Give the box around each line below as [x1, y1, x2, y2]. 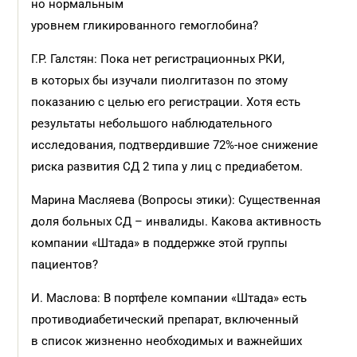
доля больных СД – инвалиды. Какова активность [31, 214, 322, 229]
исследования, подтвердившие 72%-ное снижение [31, 138, 319, 152]
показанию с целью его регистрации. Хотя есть [31, 95, 301, 109]
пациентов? [31, 257, 99, 272]
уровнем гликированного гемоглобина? [31, 18, 259, 33]
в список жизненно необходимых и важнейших [31, 334, 303, 348]
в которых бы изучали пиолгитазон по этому [31, 73, 288, 88]
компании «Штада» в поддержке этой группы [31, 236, 288, 250]
